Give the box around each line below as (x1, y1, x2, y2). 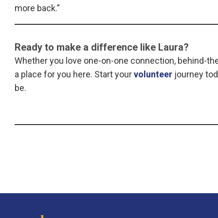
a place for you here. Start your (15, 69, 134, 80)
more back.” (15, 3, 60, 14)
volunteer (134, 69, 174, 80)
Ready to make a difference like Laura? (15, 41, 189, 54)
